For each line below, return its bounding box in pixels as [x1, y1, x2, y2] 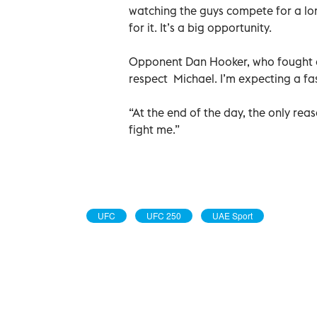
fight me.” [129, 122, 180, 137]
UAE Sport [212, 209, 253, 221]
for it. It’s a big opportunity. [129, 20, 272, 35]
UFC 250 [146, 209, 181, 221]
